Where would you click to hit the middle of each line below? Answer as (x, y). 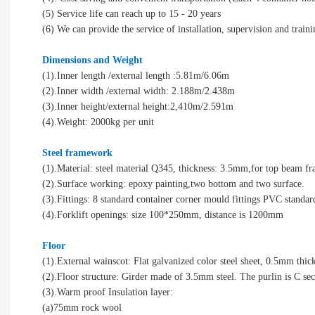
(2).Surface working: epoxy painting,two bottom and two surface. (175, 184)
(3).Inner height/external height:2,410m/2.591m (138, 106)
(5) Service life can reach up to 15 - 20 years (131, 13)
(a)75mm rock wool (82, 307)
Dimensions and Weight (92, 60)
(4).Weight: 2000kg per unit (98, 122)
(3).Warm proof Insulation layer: (108, 292)
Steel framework (77, 153)
